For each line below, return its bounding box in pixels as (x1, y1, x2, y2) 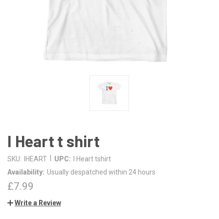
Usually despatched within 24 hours (46, 168, 155, 176)
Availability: (7, 168, 44, 176)
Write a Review (15, 198, 61, 207)
